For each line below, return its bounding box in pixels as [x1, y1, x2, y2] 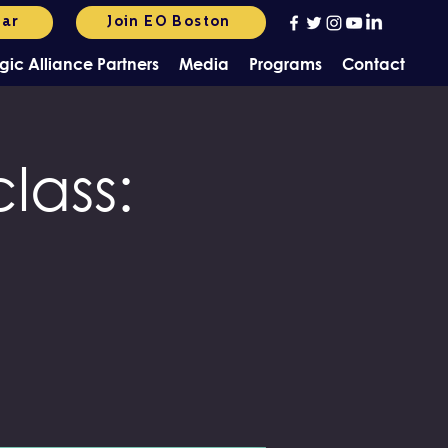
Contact [341, 54, 405, 73]
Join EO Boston [107, 14, 231, 30]
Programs [248, 54, 322, 73]
